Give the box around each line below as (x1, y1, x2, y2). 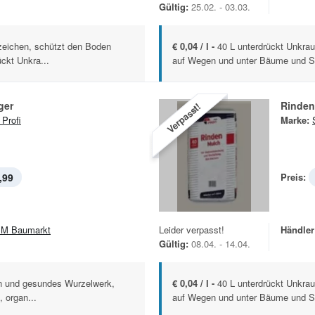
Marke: (281, 113, 309, 127)
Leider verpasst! (159, 222, 224, 236)
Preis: (281, 170, 306, 184)
